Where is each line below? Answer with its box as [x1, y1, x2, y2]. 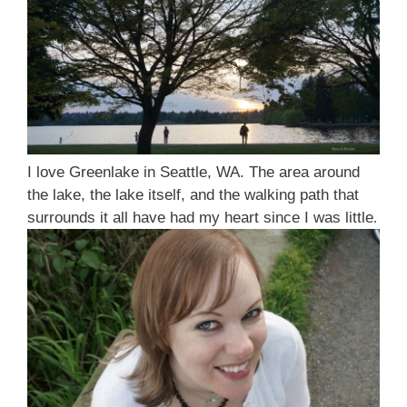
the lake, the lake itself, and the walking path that [27, 185, 359, 203]
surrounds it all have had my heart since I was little [27, 208, 373, 226]
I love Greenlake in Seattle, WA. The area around [27, 163, 360, 181]
